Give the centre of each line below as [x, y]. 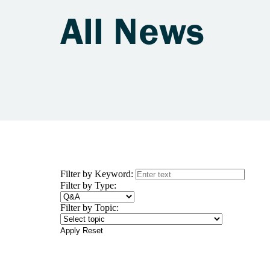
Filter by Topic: [89, 208]
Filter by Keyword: [98, 174]
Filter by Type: [88, 185]
